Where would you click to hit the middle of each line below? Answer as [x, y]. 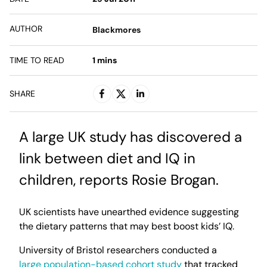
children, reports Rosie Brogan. [119, 180]
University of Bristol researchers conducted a [118, 250]
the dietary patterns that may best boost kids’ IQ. [127, 226]
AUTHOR [26, 29]
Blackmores [116, 30]
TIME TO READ [37, 60]
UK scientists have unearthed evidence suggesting [129, 212]
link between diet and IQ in [107, 158]
